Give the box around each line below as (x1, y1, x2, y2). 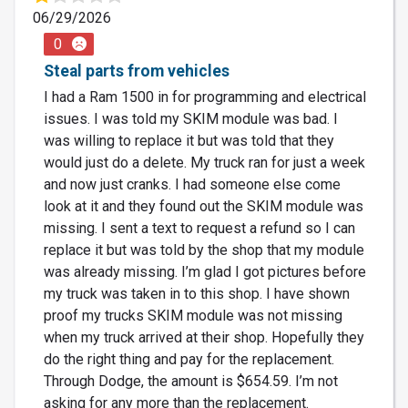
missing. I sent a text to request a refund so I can (44, 219, 355, 237)
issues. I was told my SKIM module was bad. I (44, 109, 338, 127)
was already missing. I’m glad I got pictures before (44, 262, 366, 280)
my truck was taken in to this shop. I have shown (44, 284, 350, 302)
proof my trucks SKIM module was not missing (44, 306, 342, 324)
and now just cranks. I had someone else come (44, 175, 341, 193)
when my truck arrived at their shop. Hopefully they (44, 328, 364, 346)
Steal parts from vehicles (44, 61, 229, 80)
